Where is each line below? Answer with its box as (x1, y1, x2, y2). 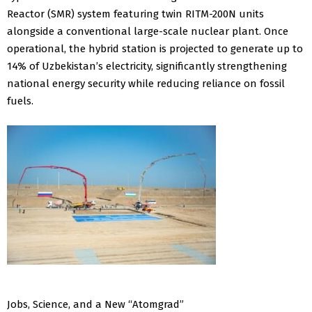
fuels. (7, 94, 33, 107)
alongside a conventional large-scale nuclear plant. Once (7, 24, 288, 38)
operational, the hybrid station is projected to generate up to (7, 42, 303, 55)
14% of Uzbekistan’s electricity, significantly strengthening (7, 59, 287, 72)
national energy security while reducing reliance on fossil (7, 77, 285, 90)
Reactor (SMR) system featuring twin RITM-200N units (7, 7, 264, 20)
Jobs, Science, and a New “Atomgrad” (7, 297, 184, 311)
